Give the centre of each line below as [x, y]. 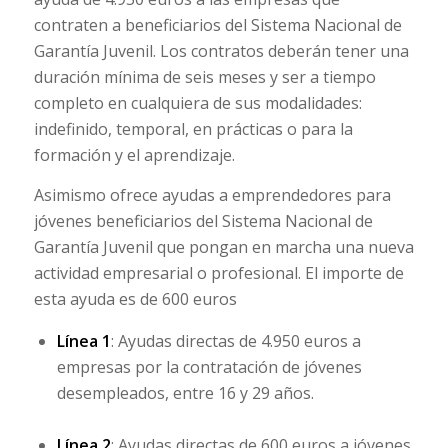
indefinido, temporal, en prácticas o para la [193, 129]
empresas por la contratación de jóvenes [209, 367]
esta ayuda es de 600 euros [135, 298]
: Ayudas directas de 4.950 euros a [235, 341]
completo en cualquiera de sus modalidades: [197, 103]
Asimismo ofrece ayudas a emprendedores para [212, 194]
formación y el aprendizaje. [134, 155]
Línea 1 [83, 341]
